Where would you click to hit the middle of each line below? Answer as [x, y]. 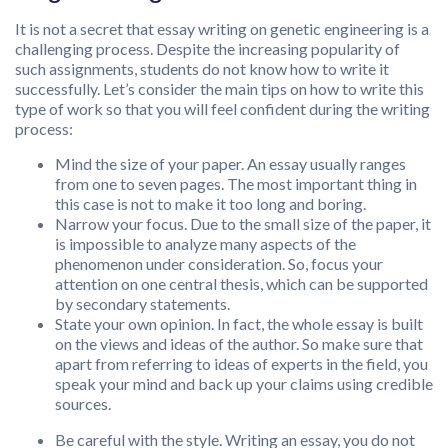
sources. [83, 404]
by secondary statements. [142, 304]
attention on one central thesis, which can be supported [241, 284]
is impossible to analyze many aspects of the [205, 244]
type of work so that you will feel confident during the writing [222, 109]
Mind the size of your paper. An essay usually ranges [230, 164]
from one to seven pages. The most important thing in [236, 184]
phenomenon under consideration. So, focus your [219, 264]
